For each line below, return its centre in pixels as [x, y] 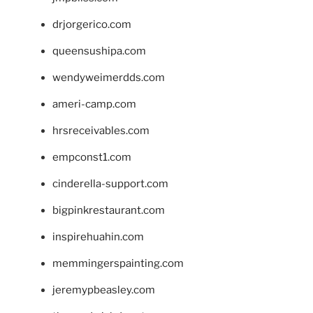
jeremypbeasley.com [104, 290]
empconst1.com [92, 158]
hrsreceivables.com [101, 131]
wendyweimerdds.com [109, 78]
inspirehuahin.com [98, 237]
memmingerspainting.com [118, 264]
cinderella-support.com [110, 184]
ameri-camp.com [94, 104]
